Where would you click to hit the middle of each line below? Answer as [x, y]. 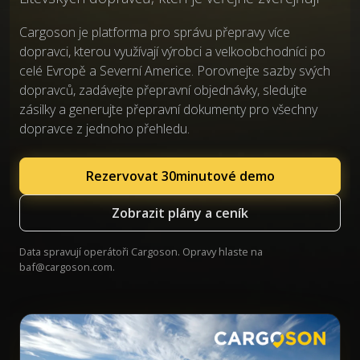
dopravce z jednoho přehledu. [104, 129]
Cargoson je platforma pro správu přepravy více [155, 32]
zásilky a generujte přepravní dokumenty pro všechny [168, 109]
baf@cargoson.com [66, 267]
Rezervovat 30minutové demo [180, 176]
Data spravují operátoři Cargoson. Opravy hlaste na [141, 252]
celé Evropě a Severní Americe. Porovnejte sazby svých [175, 71]
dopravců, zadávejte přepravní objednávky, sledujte [163, 90]
